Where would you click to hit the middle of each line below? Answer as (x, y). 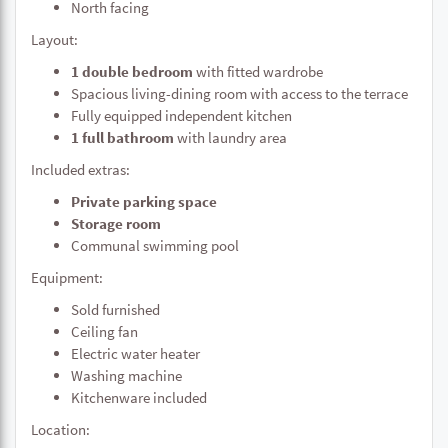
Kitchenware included (139, 397)
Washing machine (126, 375)
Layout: (54, 39)
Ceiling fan (104, 331)
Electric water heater (135, 353)
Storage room (116, 223)
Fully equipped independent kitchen (181, 115)
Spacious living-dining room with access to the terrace (239, 93)
